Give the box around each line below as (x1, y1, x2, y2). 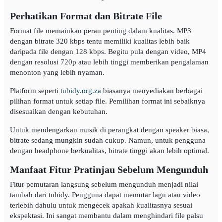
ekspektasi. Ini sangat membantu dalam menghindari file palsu (10, 212, 203, 220)
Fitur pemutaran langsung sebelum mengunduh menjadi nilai (10, 180, 198, 189)
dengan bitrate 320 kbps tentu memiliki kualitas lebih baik (10, 37, 190, 46)
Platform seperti (10, 87, 60, 95)
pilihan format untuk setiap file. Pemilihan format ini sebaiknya (10, 97, 205, 106)
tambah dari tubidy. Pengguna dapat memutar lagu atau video (10, 191, 200, 199)
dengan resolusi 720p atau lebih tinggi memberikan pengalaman (10, 58, 209, 66)
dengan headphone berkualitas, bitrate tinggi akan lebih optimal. (10, 147, 209, 155)
